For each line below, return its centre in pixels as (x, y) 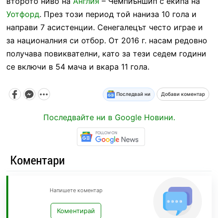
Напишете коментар (76, 191)
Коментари (37, 160)
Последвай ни (133, 94)
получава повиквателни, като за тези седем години (106, 53)
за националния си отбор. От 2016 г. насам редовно (107, 40)
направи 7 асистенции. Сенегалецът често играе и (104, 27)
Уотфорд (23, 14)
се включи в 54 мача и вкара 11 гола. (78, 66)
